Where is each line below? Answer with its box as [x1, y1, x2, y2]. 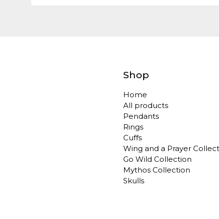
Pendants [123, 111, 159, 121]
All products [123, 100, 168, 110]
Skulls [123, 175, 144, 185]
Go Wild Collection [123, 154, 192, 164]
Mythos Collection [123, 165, 190, 175]
